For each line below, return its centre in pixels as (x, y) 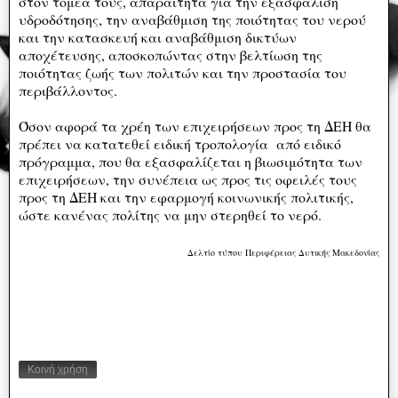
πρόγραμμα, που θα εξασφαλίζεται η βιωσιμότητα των (191, 161)
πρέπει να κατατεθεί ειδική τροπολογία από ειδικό (180, 143)
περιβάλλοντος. (68, 90)
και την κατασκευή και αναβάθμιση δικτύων (158, 36)
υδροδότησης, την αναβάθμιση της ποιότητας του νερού (192, 19)
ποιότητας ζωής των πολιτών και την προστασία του (183, 72)
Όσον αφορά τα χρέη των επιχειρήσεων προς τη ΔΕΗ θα (195, 125)
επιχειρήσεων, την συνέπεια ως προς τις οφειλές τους (188, 179)
